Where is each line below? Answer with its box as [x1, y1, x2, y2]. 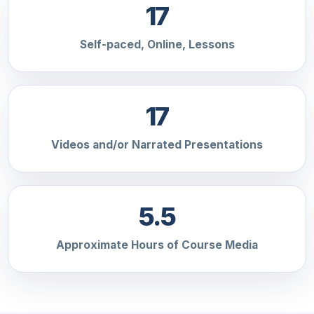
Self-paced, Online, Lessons [79, 37, 235, 51]
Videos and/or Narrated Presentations [51, 137, 263, 151]
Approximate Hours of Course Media [56, 238, 258, 252]
